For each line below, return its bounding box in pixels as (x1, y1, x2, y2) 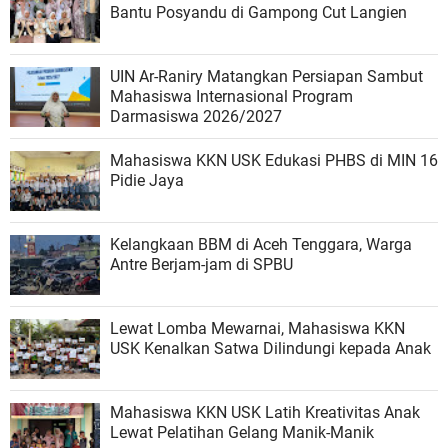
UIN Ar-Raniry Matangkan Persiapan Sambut (110, 66, 423, 86)
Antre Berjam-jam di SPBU (110, 254, 293, 274)
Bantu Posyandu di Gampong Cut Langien (110, 2, 407, 22)
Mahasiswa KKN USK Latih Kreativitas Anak (110, 402, 420, 422)
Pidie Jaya (110, 170, 184, 190)
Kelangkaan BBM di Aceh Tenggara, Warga (110, 234, 412, 254)
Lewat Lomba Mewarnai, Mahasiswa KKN (110, 318, 405, 338)
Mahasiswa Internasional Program (110, 86, 353, 106)
